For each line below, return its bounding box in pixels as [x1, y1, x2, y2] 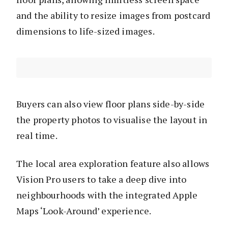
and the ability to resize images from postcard [16, 9, 211, 22]
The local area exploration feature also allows [16, 157, 210, 170]
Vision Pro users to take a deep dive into [16, 173, 187, 186]
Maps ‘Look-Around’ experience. [16, 205, 152, 217]
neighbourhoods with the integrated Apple [16, 189, 198, 202]
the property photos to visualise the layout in [16, 113, 208, 126]
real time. [16, 129, 59, 142]
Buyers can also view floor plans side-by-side [16, 98, 205, 110]
